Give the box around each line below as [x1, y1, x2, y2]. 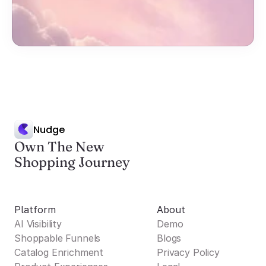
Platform [14, 204, 56, 216]
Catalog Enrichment [14, 246, 104, 258]
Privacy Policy [157, 246, 220, 258]
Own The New [14, 138, 104, 155]
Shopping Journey [14, 154, 130, 170]
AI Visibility [14, 218, 62, 230]
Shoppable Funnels [14, 232, 101, 244]
